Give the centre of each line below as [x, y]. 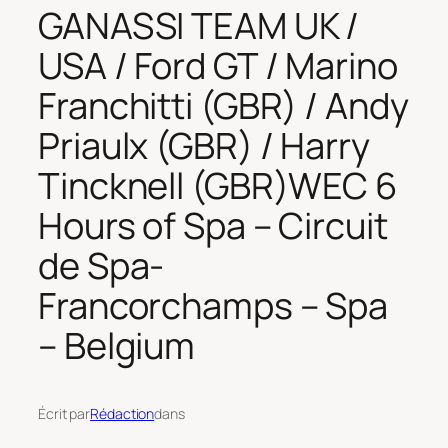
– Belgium [117, 346]
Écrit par [64, 414]
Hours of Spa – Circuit [213, 226]
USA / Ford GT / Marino [218, 66]
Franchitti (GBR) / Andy [223, 106]
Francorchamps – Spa [213, 306]
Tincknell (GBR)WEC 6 [217, 186]
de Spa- [101, 266]
